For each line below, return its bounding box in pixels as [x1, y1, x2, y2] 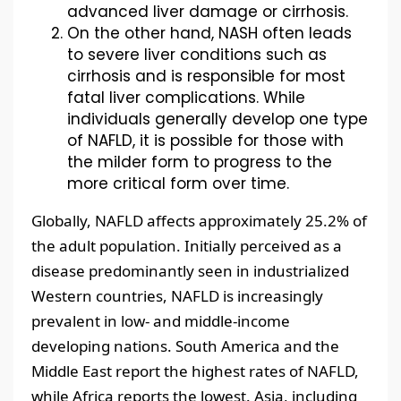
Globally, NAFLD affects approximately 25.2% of [31, 210, 367, 232]
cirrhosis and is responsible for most [67, 65, 346, 88]
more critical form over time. [67, 173, 289, 195]
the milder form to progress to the [67, 151, 332, 174]
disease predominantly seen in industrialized [31, 260, 349, 282]
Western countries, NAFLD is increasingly [31, 286, 323, 307]
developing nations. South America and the [31, 336, 339, 357]
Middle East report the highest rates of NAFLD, [31, 361, 359, 382]
